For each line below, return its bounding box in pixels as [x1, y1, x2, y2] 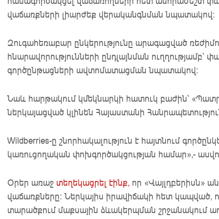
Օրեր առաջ [7, 177, 54, 188]
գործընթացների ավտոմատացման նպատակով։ [7, 65, 198, 76]
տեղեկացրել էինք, [54, 177, 132, 188]
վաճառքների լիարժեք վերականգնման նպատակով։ [7, 9, 215, 20]
